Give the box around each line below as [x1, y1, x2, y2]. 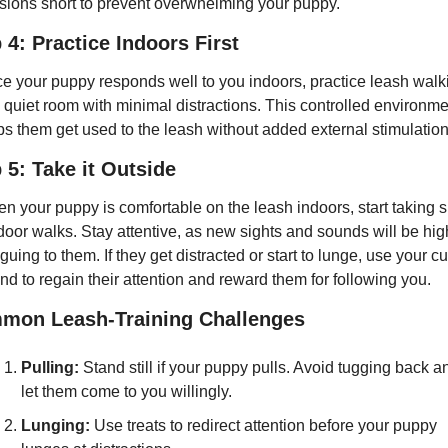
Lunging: [21, 416, 90, 434]
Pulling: [21, 358, 79, 376]
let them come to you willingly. [21, 382, 232, 400]
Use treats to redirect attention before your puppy [90, 416, 437, 434]
